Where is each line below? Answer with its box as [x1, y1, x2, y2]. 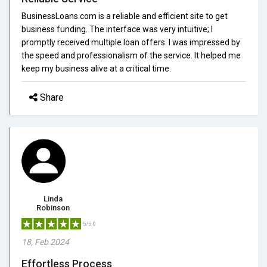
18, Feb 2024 [21, 237, 69, 247]
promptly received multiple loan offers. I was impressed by [21, 37, 240, 47]
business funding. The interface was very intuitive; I [21, 24, 213, 34]
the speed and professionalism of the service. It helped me [21, 50, 241, 60]
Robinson [36, 203, 70, 212]
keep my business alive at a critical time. [21, 63, 171, 73]
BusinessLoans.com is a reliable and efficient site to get [21, 11, 228, 21]
